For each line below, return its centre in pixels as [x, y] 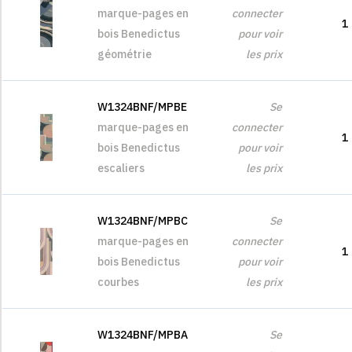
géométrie [125, 54]
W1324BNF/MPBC [143, 221]
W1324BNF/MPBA [143, 335]
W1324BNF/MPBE [142, 107]
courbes [118, 282]
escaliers [121, 168]
